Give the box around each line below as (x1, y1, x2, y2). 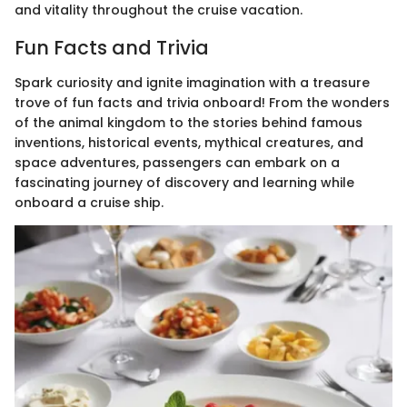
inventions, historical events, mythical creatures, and (15, 133, 363, 152)
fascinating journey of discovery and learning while (15, 173, 354, 192)
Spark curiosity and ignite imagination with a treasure (15, 73, 370, 92)
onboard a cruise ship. (15, 193, 164, 212)
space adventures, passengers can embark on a (15, 153, 340, 172)
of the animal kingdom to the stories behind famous (15, 113, 362, 132)
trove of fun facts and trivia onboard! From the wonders (15, 93, 390, 112)
